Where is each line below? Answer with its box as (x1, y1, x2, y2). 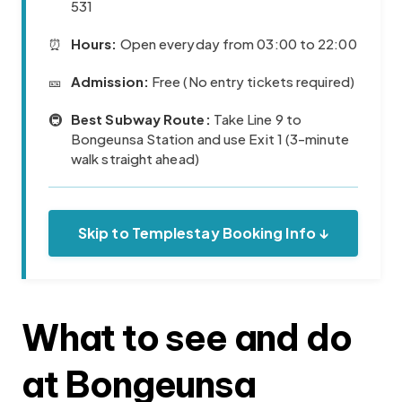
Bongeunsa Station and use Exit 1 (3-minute (71, 129, 349, 147)
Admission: (71, 72, 149, 90)
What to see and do (22, 314, 352, 361)
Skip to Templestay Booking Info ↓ (78, 223, 328, 242)
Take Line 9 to (210, 109, 301, 127)
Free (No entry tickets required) (148, 72, 354, 90)
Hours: (71, 34, 118, 52)
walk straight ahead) (71, 149, 199, 167)
